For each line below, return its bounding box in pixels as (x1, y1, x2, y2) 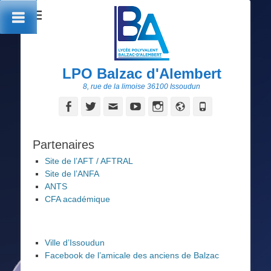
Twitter (96, 100, 132, 112)
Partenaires (33, 138, 94, 151)
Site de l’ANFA (45, 169, 99, 178)
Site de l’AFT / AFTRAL (45, 156, 133, 166)
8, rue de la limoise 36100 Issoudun (83, 82, 200, 91)
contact (119, 124, 154, 136)
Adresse (119, 100, 158, 112)
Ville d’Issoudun (45, 238, 105, 247)
